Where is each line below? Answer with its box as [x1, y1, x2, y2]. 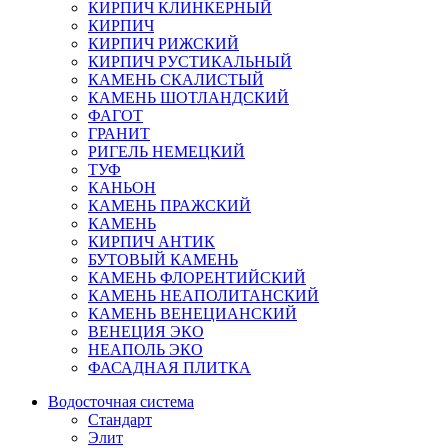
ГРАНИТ [88, 124, 150, 142]
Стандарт [88, 410, 152, 428]
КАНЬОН [88, 178, 156, 196]
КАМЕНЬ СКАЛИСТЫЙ [88, 70, 264, 88]
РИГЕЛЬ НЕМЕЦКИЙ [88, 142, 245, 160]
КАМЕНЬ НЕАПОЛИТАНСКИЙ [88, 286, 319, 304]
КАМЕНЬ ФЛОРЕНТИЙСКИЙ [88, 268, 306, 286]
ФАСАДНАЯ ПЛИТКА [88, 358, 251, 376]
